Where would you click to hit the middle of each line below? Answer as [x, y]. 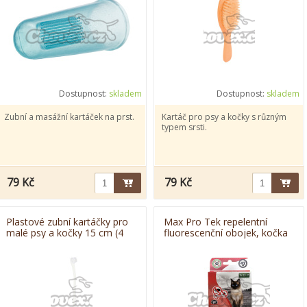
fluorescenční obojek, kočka [226, 233]
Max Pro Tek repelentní [216, 222]
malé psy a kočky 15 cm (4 [65, 233]
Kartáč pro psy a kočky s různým [224, 117]
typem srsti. [184, 127]
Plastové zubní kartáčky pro [67, 222]
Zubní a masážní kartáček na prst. [69, 117]
